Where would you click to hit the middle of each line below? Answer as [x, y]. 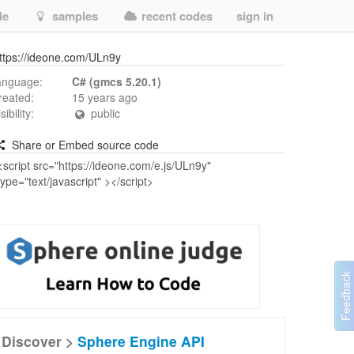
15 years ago [105, 97]
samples [73, 16]
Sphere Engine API [141, 341]
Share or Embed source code [83, 145]
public [104, 113]
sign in [255, 16]
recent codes [175, 16]
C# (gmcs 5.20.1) [117, 81]
